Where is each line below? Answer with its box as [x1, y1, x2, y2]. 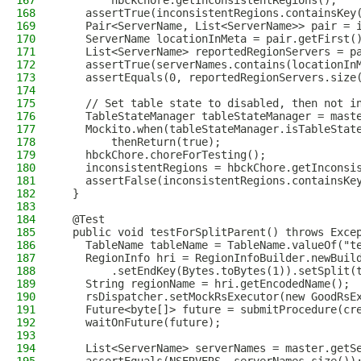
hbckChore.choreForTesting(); [60, 148, 266, 161]
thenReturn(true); [60, 135, 221, 148]
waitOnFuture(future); [60, 316, 221, 329]
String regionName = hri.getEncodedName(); [60, 277, 350, 290]
